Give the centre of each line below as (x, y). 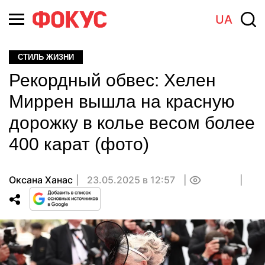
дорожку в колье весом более (132, 123)
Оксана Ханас (41, 180)
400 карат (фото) (79, 144)
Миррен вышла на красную (122, 101)
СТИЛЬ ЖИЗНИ (46, 57)
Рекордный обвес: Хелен (112, 80)
